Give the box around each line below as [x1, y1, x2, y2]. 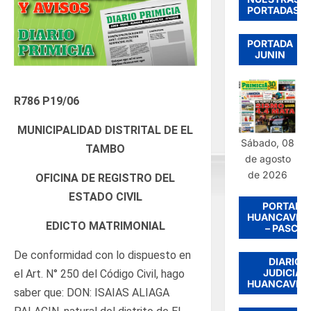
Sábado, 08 [241, 136, 295, 149]
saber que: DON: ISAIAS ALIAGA [14, 285, 169, 299]
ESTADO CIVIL [68, 190, 142, 203]
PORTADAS [247, 3, 300, 16]
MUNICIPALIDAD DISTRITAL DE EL [17, 123, 194, 137]
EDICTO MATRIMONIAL [45, 219, 165, 233]
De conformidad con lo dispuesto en [14, 248, 191, 262]
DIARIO [269, 255, 303, 267]
